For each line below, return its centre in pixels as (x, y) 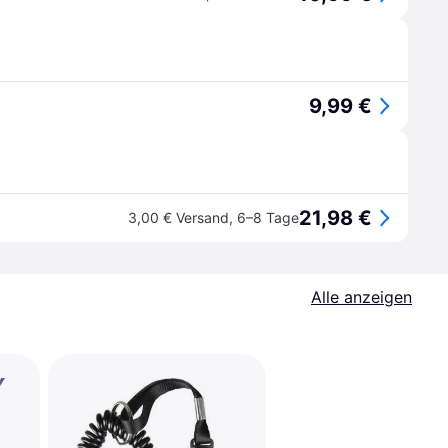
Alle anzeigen (361, 297)
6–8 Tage (268, 217)
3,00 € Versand (178, 217)
